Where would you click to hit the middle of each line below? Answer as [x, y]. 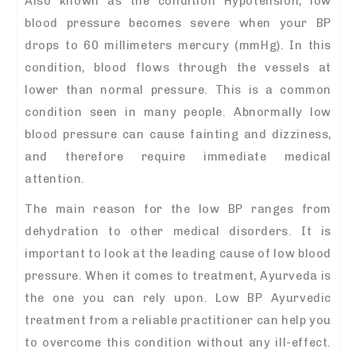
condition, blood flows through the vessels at [178, 67]
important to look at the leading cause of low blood [178, 253]
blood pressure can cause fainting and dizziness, [178, 134]
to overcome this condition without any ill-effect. [178, 342]
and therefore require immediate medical [178, 156]
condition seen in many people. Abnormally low [178, 112]
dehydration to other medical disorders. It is [178, 231]
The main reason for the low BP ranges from [178, 209]
